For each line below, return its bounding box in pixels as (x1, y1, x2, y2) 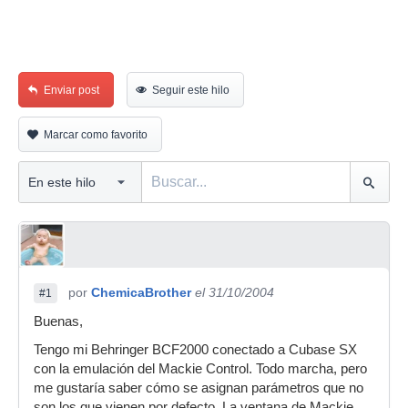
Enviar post (44, 84, 99, 97)
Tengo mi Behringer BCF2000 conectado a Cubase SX (34, 342, 357, 357)
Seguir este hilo (152, 84, 229, 97)
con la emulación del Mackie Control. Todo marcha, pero (34, 362, 367, 376)
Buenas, (34, 314, 83, 329)
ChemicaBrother (91, 285, 191, 300)
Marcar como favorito (44, 128, 148, 141)
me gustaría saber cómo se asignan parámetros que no (34, 381, 363, 395)
